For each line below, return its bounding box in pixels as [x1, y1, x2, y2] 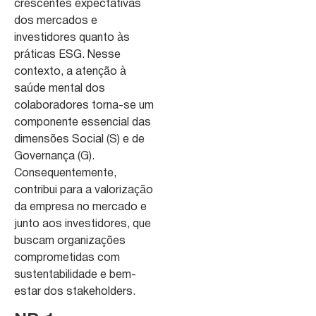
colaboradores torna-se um [14, 101, 154, 111]
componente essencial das [14, 118, 151, 128]
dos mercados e [14, 16, 97, 27]
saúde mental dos [14, 84, 105, 95]
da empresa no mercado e [14, 202, 147, 213]
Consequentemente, [14, 169, 116, 179]
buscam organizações [14, 236, 126, 247]
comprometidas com [14, 253, 120, 264]
